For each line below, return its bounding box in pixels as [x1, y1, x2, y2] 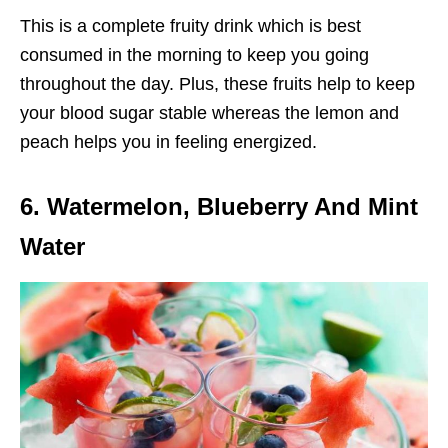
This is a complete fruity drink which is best [20, 16, 361, 37]
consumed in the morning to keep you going [20, 45, 369, 66]
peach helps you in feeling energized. [20, 132, 317, 153]
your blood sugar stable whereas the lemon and [20, 103, 399, 124]
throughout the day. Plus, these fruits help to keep [20, 74, 415, 95]
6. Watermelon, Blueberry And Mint [20, 193, 418, 221]
